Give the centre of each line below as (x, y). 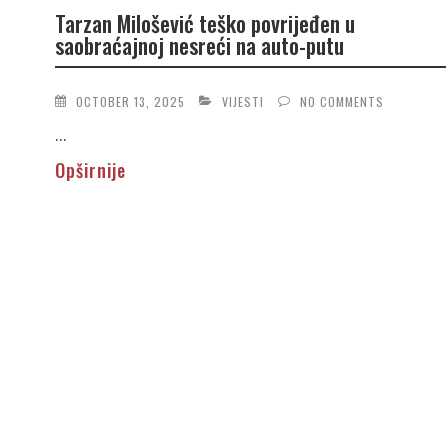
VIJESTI (242, 101)
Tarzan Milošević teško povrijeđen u (204, 23)
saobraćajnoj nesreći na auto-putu (199, 45)
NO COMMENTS (341, 101)
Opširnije (90, 169)
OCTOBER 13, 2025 (130, 101)
